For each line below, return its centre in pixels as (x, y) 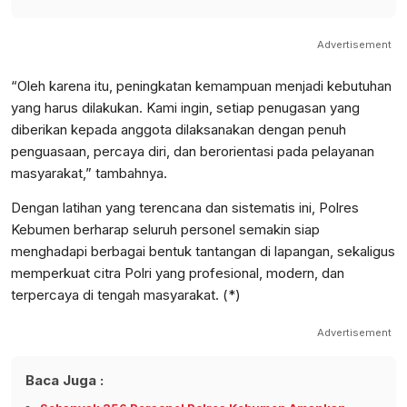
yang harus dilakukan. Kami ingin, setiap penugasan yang (185, 108)
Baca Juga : (65, 381)
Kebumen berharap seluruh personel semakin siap (165, 230)
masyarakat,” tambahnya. (89, 174)
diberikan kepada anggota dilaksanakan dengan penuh (179, 130)
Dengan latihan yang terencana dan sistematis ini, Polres (185, 208)
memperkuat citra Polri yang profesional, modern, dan (178, 273)
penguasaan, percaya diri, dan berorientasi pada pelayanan (193, 152)
